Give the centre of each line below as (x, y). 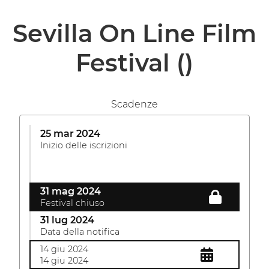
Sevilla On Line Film (134, 33)
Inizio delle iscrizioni (84, 145)
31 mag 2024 (71, 191)
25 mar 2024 (70, 134)
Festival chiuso (72, 203)
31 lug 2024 (67, 220)
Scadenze (134, 104)
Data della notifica (80, 232)
